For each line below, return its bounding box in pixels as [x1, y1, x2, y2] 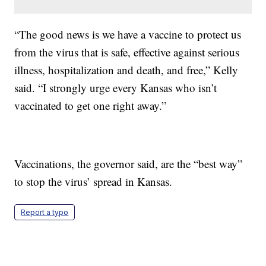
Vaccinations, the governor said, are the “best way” [14, 156, 243, 172]
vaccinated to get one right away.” [14, 98, 167, 113]
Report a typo [21, 208, 69, 217]
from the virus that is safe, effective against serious [14, 45, 240, 60]
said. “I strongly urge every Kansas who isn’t [14, 80, 217, 96]
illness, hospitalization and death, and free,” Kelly [14, 62, 239, 78]
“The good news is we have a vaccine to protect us [14, 27, 242, 42]
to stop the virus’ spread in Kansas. [14, 174, 173, 189]
